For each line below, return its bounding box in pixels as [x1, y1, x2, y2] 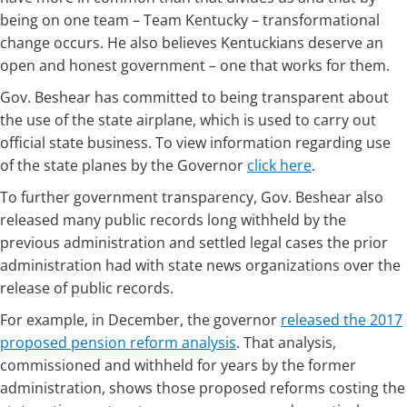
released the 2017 [281, 310, 402, 330]
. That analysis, [236, 333, 336, 352]
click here [247, 155, 312, 175]
